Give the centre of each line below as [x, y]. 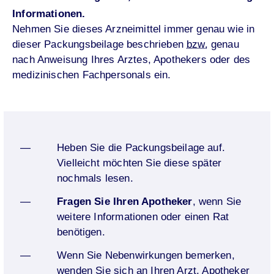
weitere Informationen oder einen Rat [143, 217]
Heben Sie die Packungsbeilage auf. [141, 147]
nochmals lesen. [95, 178]
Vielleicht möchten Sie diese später [139, 163]
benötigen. [81, 232]
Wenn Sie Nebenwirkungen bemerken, [146, 255]
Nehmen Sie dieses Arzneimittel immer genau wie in [134, 29]
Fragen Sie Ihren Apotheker [125, 201]
